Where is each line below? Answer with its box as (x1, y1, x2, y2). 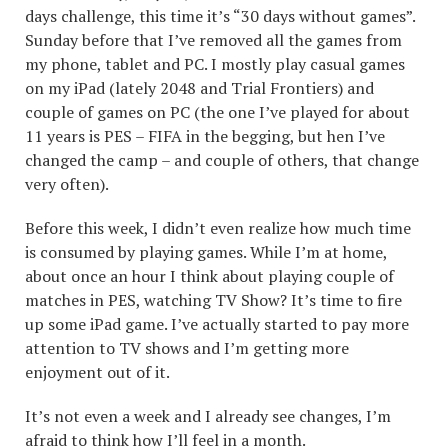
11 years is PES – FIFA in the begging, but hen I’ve (25, 125, 385, 147)
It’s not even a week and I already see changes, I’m (25, 405, 391, 427)
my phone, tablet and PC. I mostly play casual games (25, 53, 405, 75)
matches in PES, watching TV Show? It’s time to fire (25, 289, 402, 311)
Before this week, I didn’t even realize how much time (25, 217, 411, 239)
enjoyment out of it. (25, 361, 173, 383)
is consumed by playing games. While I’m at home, (25, 241, 387, 263)
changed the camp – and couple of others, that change (25, 149, 419, 171)
